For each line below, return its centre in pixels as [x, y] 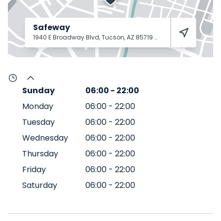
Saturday [40, 185]
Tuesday [38, 122]
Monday [38, 106]
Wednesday [45, 138]
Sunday [38, 91]
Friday [34, 169]
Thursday [40, 154]
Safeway [51, 27]
